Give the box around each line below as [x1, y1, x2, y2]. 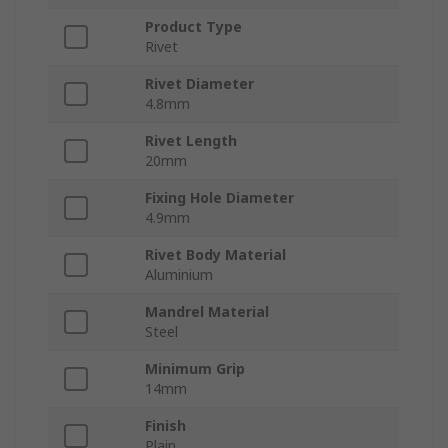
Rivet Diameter [145, 73, 254, 93]
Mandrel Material [145, 301, 269, 321]
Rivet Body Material [145, 244, 286, 264]
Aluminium [145, 264, 213, 284]
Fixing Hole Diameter [145, 187, 294, 207]
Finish [145, 415, 186, 435]
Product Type [145, 16, 242, 36]
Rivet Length [145, 130, 237, 150]
